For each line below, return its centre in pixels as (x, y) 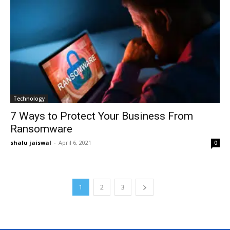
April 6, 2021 (75, 143)
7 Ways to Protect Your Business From (102, 116)
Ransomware (41, 129)
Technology (29, 99)
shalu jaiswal (31, 143)
